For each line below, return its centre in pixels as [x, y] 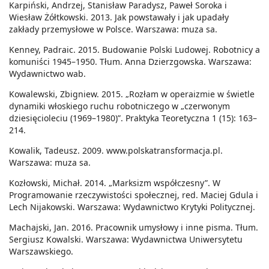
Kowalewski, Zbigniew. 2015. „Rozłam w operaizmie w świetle [132, 94]
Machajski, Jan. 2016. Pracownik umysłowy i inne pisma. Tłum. [134, 228]
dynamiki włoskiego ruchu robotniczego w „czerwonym [119, 106]
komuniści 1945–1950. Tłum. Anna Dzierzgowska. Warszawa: [130, 62]
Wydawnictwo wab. [47, 74]
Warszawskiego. [41, 252]
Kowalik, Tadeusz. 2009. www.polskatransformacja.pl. [116, 151]
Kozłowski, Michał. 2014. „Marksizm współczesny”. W [115, 183]
